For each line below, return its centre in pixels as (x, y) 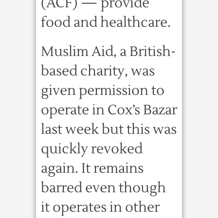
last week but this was (109, 129)
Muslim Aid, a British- (108, 52)
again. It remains (92, 168)
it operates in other (100, 207)
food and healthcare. (106, 22)
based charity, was (98, 71)
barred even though (103, 188)
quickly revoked (92, 149)
